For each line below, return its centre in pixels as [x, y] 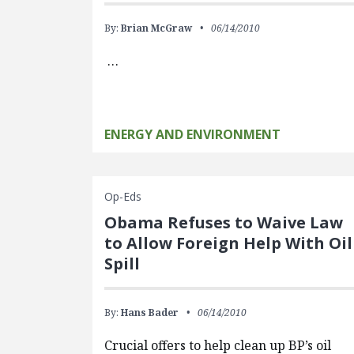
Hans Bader [150, 313]
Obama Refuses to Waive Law [224, 222]
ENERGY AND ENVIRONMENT [193, 134]
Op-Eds [123, 196]
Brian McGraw [157, 28]
